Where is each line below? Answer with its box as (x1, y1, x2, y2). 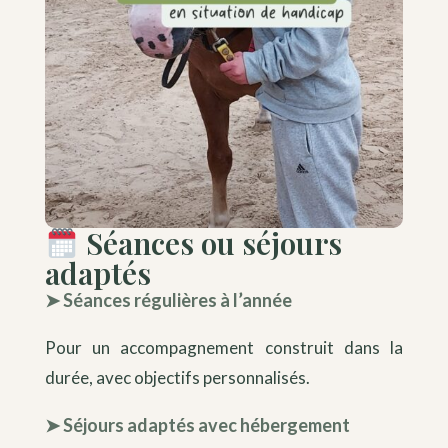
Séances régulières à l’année (63, 288, 292, 311)
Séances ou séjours (79, 222, 343, 263)
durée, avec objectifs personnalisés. (45, 366, 310, 388)
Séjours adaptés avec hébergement (63, 413, 350, 436)
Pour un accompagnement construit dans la (45, 336, 403, 358)
